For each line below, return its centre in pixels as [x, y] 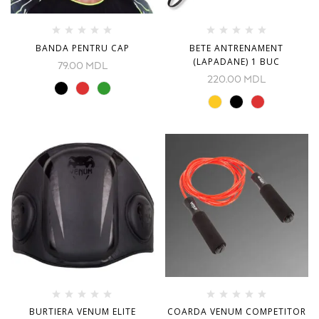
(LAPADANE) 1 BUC [237, 61]
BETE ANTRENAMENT [237, 48]
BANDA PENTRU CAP [82, 48]
